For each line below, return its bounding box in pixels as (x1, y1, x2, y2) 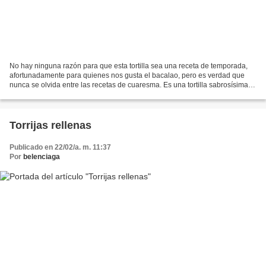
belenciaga (23, 152, 60, 161)
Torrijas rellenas (9, 119, 91, 131)
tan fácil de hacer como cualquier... (9, 90, 121, 99)
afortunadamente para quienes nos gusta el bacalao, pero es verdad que (9, 71, 245, 80)
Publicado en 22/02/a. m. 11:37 (9, 142, 111, 151)
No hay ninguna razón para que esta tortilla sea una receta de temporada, (9, 61, 248, 70)
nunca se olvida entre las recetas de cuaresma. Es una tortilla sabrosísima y (9, 80, 254, 89)
